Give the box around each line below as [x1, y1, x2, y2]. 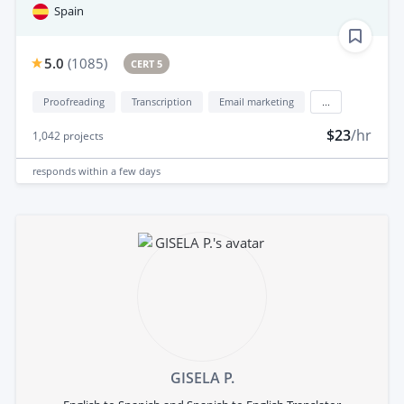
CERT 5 [131, 57, 163, 71]
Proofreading [43, 95, 105, 109]
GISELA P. [170, 368, 234, 389]
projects [60, 128, 104, 144]
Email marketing [219, 95, 294, 109]
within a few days [78, 163, 161, 178]
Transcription [132, 95, 192, 109]
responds [32, 163, 78, 178]
